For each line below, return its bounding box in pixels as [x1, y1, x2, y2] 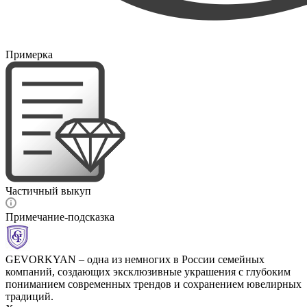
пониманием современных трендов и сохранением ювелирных [5, 278, 302, 290]
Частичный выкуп [5, 184, 91, 197]
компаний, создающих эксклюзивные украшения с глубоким [5, 265, 291, 278]
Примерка [5, 48, 53, 60]
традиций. [5, 290, 53, 302]
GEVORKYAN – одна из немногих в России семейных [5, 253, 265, 265]
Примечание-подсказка [5, 210, 114, 223]
